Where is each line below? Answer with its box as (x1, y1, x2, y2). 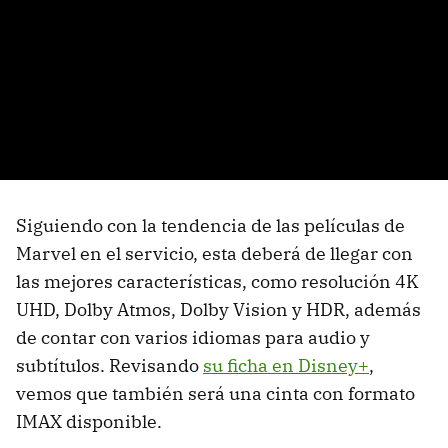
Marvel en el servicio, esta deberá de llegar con (16, 241, 413, 265)
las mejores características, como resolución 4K (16, 269, 419, 293)
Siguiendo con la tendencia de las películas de (16, 213, 405, 237)
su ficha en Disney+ (203, 353, 369, 377)
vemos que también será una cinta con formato (16, 381, 415, 405)
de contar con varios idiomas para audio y (16, 325, 370, 349)
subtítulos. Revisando (16, 353, 203, 377)
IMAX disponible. (16, 409, 162, 433)
